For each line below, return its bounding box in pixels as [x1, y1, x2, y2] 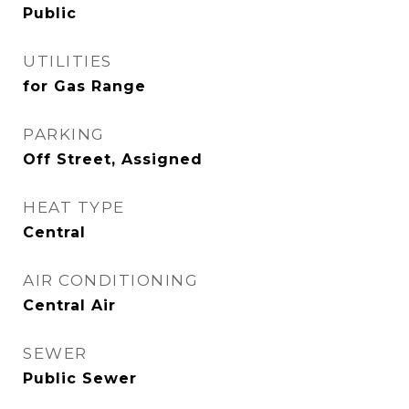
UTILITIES [23, 52, 112, 70]
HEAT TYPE [23, 198, 125, 216]
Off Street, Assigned [23, 151, 203, 168]
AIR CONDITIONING [23, 271, 198, 289]
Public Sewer [23, 370, 137, 387]
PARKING [23, 125, 105, 143]
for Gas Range [23, 78, 146, 95]
